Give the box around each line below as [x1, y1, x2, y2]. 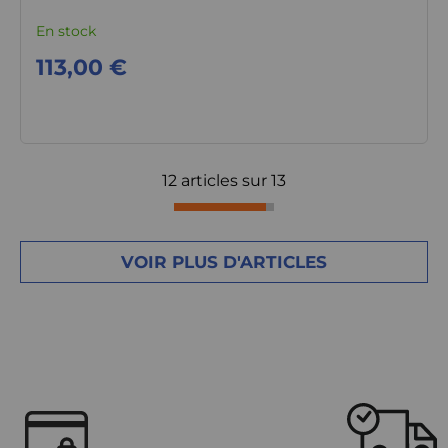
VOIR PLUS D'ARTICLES [120, 252, 327, 272]
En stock [35, 22, 96, 40]
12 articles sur [162, 171, 267, 190]
